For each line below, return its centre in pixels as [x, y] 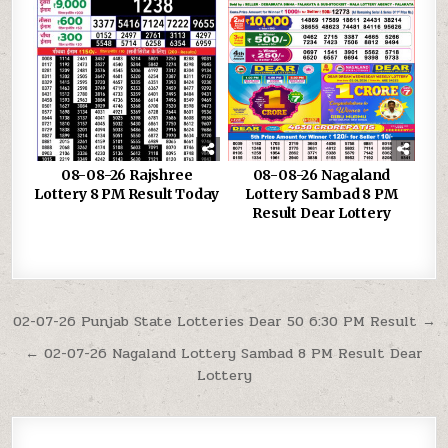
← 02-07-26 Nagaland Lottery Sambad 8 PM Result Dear [224, 352]
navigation [87, 350]
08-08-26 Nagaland [321, 174]
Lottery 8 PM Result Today [127, 193]
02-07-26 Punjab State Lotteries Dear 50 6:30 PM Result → [224, 320]
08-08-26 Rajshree [126, 174]
